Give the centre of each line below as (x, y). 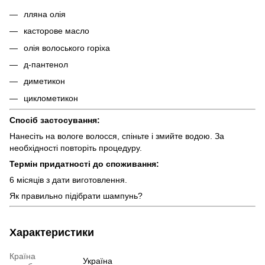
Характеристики (52, 233)
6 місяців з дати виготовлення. (68, 180)
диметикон (44, 81)
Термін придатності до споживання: (84, 164)
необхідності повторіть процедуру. (76, 148)
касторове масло (56, 31)
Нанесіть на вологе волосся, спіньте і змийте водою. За (117, 136)
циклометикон (51, 98)
